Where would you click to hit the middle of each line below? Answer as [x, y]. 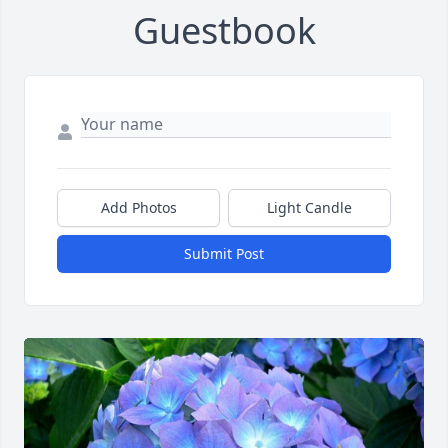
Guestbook [224, 31]
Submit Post [224, 254]
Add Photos [138, 208]
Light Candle [309, 208]
